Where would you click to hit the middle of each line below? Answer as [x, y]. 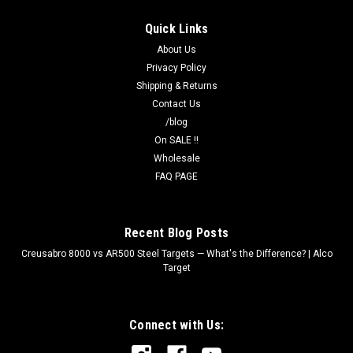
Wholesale [176, 159]
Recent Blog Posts [176, 233]
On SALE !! [176, 141]
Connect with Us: [176, 325]
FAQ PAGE [176, 177]
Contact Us [176, 104]
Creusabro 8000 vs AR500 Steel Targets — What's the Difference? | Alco [176, 254]
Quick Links [176, 29]
